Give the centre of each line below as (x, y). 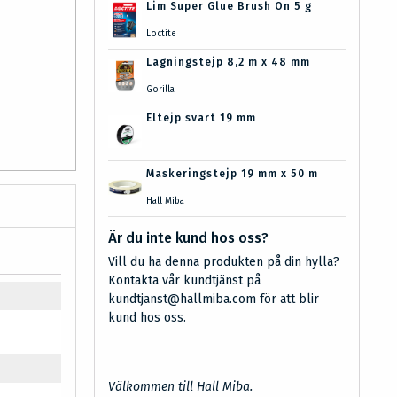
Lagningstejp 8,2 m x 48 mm (228, 62)
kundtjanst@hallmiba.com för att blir (214, 299)
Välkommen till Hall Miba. (180, 387)
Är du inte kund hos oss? (188, 238)
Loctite (161, 34)
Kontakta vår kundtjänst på (184, 280)
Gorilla (160, 90)
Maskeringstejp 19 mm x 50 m (232, 174)
